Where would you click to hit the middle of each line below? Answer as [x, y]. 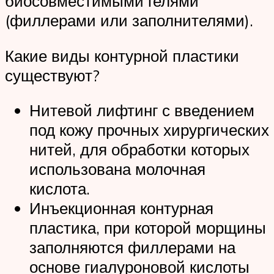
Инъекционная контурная [121, 208]
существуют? [52, 75]
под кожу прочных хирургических [149, 130]
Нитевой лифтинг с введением [142, 110]
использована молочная [117, 169]
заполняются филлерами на [132, 247]
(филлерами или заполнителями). [129, 20]
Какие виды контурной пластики [122, 55]
